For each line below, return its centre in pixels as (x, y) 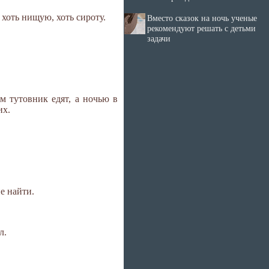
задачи (159, 38)
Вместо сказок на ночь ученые (202, 18)
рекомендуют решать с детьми (201, 28)
